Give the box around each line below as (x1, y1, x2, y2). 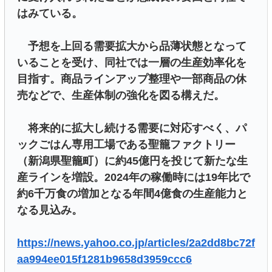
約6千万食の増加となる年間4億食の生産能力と (17, 187, 248, 200)
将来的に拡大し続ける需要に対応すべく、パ (17, 121, 246, 134)
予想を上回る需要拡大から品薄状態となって (17, 39, 246, 52)
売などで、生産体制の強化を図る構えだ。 (17, 89, 225, 101)
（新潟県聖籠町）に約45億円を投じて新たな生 (17, 154, 248, 167)
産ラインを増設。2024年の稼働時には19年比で (17, 171, 250, 183)
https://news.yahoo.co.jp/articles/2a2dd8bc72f (17, 236, 255, 249)
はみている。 (17, 7, 83, 19)
